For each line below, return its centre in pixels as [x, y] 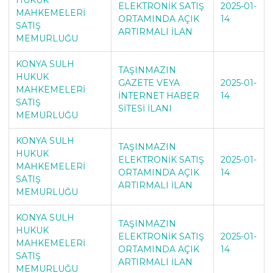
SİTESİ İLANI [145, 108]
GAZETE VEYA [149, 83]
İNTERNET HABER [158, 95]
